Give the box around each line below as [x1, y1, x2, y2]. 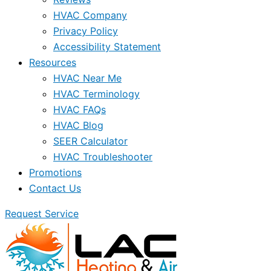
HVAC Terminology [53, 88, 140, 100]
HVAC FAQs [53, 103, 106, 116]
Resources [29, 56, 76, 68]
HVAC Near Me [53, 72, 122, 84]
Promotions [29, 166, 82, 178]
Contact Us [29, 182, 81, 194]
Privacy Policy [53, 25, 118, 37]
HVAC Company [53, 9, 127, 21]
